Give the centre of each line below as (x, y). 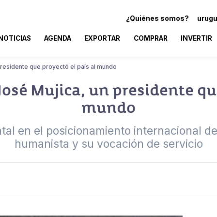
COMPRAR (150, 38)
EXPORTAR (102, 38)
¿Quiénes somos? (157, 18)
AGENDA (58, 38)
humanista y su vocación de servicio (108, 144)
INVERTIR (196, 38)
